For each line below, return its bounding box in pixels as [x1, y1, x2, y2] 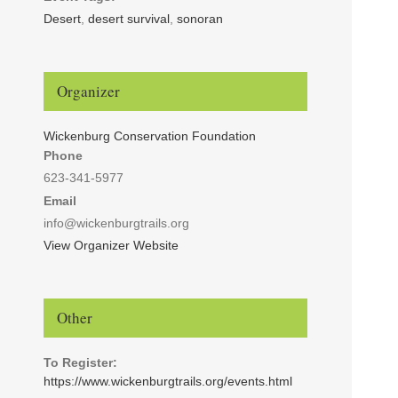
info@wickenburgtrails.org [43, 215, 189, 230]
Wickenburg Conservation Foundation [43, 128, 256, 143]
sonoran [176, 11, 223, 26]
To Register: [43, 354, 117, 370]
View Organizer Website [43, 237, 179, 252]
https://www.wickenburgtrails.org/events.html [43, 373, 292, 388]
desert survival [87, 11, 170, 26]
